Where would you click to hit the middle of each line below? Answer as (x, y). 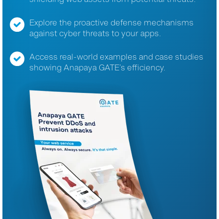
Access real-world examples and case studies (116, 57)
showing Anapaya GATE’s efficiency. (98, 67)
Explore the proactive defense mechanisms (111, 22)
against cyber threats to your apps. (95, 33)
